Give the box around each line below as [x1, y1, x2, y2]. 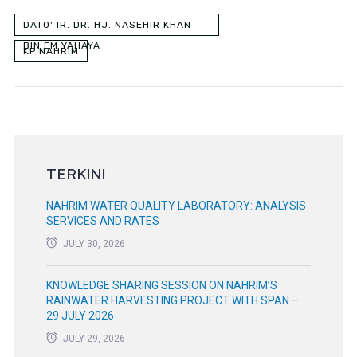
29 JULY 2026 [45, 309, 114, 323]
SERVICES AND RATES [45, 214, 159, 228]
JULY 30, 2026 [62, 238, 125, 250]
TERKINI [45, 166, 106, 183]
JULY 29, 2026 [62, 333, 125, 345]
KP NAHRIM [22, 45, 79, 57]
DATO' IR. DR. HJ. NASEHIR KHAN [22, 19, 191, 31]
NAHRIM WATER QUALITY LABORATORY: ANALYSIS [45, 199, 306, 213]
